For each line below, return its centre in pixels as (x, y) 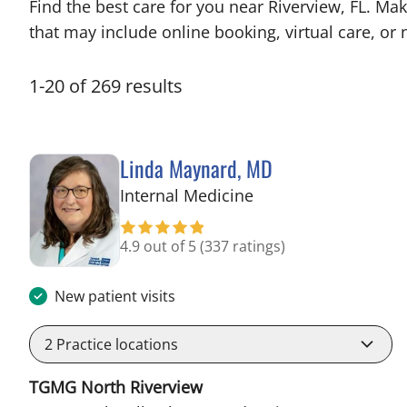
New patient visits (115, 296)
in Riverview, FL (311, 194)
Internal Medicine (187, 195)
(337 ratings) (243, 246)
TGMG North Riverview (116, 387)
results (154, 86)
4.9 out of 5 (160, 246)
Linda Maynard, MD (196, 168)
